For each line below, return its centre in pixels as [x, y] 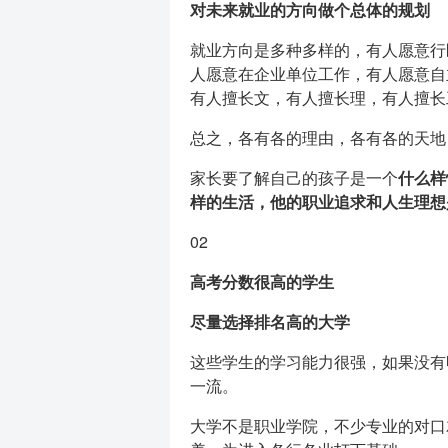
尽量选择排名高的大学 [269, 321]
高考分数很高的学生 [261, 281]
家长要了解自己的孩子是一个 [293, 177]
